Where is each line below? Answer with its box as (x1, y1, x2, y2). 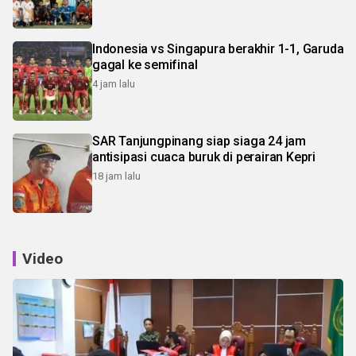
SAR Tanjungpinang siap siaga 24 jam (92, 133, 306, 149)
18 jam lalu (92, 169, 141, 182)
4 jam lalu (92, 77, 135, 90)
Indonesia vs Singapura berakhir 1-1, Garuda (92, 41, 344, 56)
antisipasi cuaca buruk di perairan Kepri (92, 149, 315, 164)
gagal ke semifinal (92, 56, 198, 72)
